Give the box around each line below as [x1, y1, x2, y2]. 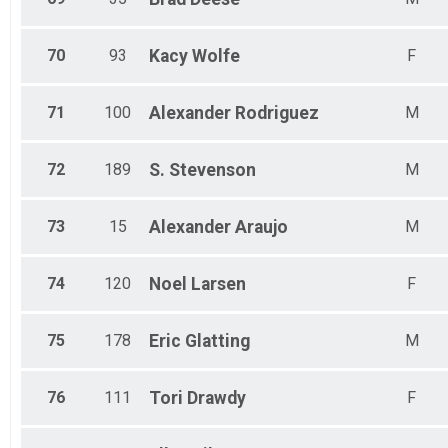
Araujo [235, 217, 288, 238]
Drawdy [187, 388, 246, 409]
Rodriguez [235, 103, 319, 124]
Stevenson [169, 160, 256, 181]
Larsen [191, 274, 246, 295]
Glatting [185, 331, 250, 352]
